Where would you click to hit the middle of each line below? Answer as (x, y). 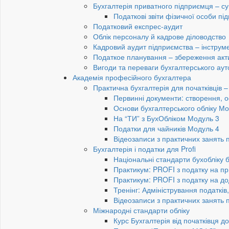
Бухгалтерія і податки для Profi (144, 149)
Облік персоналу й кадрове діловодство (159, 37)
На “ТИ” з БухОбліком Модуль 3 (166, 118)
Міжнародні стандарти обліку (141, 210)
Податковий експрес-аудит (138, 26)
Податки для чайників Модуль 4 (166, 129)
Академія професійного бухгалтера (132, 77)
